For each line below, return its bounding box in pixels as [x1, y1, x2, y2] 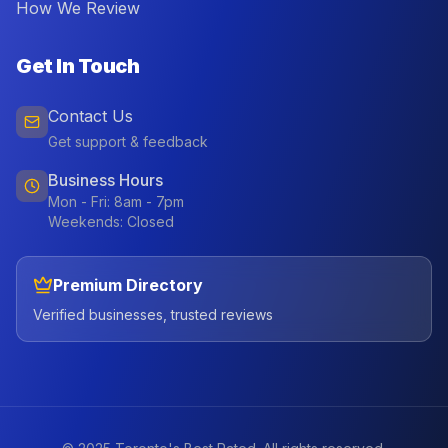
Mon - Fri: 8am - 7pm [48, 193, 184, 210]
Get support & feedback [48, 133, 208, 150]
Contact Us [48, 106, 133, 126]
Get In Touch [16, 54, 139, 78]
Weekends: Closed [48, 213, 174, 230]
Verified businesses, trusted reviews [33, 306, 273, 323]
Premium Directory [53, 275, 203, 295]
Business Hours [48, 170, 163, 190]
